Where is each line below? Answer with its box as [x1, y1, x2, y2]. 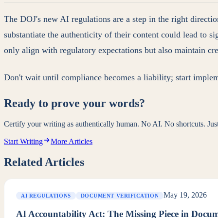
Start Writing [4, 137, 43, 146]
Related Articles [4, 156, 84, 169]
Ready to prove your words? [4, 97, 145, 110]
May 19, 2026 [163, 190, 207, 199]
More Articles [51, 137, 92, 146]
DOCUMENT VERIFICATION [80, 192, 159, 199]
